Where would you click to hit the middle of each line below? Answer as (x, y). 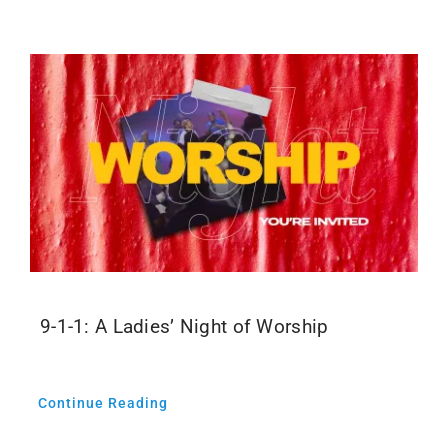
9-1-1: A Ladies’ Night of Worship (184, 327)
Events (48, 45)
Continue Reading (102, 403)
